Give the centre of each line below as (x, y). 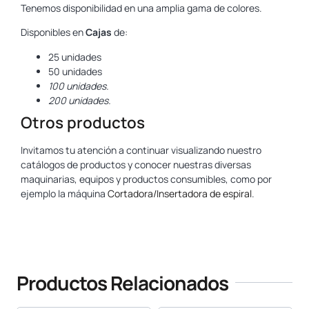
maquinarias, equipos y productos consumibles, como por (146, 179)
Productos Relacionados (122, 282)
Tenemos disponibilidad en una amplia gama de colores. (141, 8)
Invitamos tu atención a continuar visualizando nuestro (141, 150)
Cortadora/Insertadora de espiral (180, 193)
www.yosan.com (57, 218)
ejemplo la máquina (64, 193)
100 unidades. (79, 86)
